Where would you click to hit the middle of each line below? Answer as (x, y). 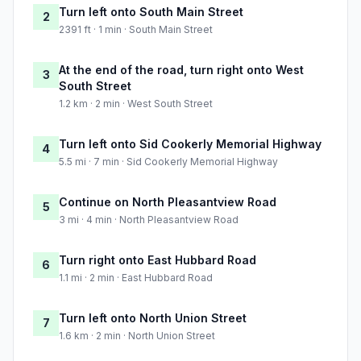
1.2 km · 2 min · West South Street (136, 104)
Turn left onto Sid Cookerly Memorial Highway (190, 144)
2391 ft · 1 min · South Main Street (136, 30)
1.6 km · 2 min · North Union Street (137, 336)
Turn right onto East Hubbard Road (158, 260)
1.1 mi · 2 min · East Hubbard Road (136, 278)
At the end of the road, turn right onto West (181, 70)
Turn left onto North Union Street (153, 318)
